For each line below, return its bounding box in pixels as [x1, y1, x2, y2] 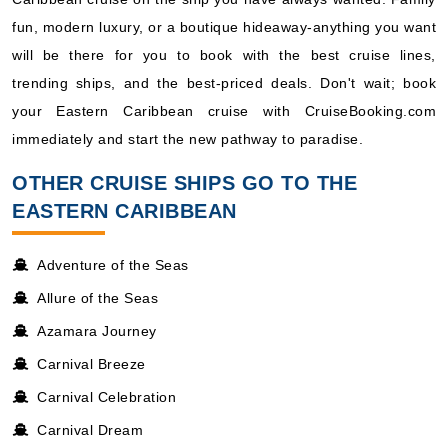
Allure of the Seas [37, 289, 158, 306]
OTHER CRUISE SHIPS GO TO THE [12, 171, 357, 194]
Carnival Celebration [37, 388, 176, 405]
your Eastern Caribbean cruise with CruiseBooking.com [12, 102, 436, 119]
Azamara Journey [37, 322, 157, 339]
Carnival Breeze [37, 355, 146, 372]
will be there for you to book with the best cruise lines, [12, 46, 436, 63]
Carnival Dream [37, 421, 143, 438]
